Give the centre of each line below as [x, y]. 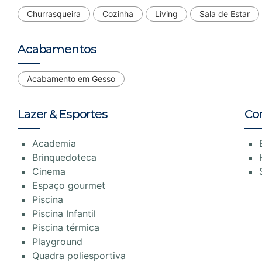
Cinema [49, 171]
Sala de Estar [225, 13]
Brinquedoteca [64, 157]
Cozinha [118, 13]
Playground [57, 241]
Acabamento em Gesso [71, 78]
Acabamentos [57, 49]
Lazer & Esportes [63, 114]
